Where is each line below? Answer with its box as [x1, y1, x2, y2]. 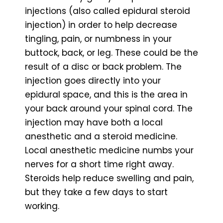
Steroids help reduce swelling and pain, [25, 172, 194, 184]
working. [25, 200, 59, 212]
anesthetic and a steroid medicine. [25, 130, 177, 142]
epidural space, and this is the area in [25, 88, 188, 101]
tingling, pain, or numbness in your [25, 32, 172, 45]
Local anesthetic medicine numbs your [25, 144, 194, 156]
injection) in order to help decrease [25, 18, 177, 31]
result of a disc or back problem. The [25, 60, 182, 73]
